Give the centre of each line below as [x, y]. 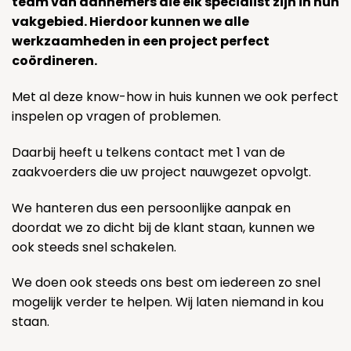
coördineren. [54, 61]
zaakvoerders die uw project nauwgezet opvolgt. [161, 172]
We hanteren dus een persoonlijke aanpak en [151, 208]
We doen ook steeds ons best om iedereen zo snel [166, 283]
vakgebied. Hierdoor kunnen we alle [130, 22]
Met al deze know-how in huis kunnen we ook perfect [175, 97]
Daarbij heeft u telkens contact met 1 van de [148, 152]
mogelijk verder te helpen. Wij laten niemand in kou [168, 302]
